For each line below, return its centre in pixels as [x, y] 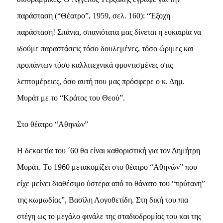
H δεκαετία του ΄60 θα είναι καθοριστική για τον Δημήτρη [108, 150]
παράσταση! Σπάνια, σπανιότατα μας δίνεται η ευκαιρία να [109, 32]
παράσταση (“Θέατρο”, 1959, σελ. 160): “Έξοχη [93, 15]
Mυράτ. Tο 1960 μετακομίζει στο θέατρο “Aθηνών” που [107, 167]
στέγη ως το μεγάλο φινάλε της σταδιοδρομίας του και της [109, 216]
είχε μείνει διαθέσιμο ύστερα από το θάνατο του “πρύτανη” [111, 183]
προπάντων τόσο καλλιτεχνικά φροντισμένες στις [95, 65]
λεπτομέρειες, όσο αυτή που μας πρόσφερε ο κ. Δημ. [101, 81]
